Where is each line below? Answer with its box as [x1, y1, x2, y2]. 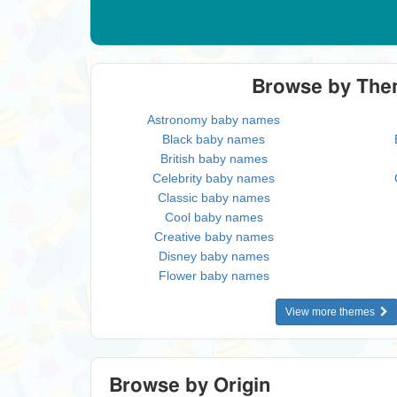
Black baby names [162, 132, 266, 146]
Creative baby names [153, 230, 274, 244]
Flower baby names [158, 269, 269, 283]
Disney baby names [158, 249, 269, 263]
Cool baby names [164, 210, 263, 224]
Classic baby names [157, 191, 270, 205]
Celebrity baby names [152, 171, 276, 185]
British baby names [160, 152, 268, 166]
